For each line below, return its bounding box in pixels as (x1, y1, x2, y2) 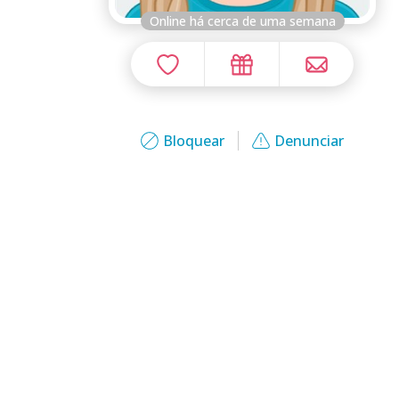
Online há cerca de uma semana (149, 12, 336, 29)
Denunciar (274, 131, 344, 151)
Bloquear (163, 131, 224, 151)
